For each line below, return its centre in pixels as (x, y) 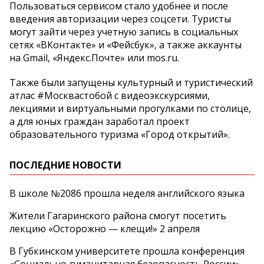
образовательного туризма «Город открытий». (120, 134)
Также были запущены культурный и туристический (131, 82)
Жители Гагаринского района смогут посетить (118, 215)
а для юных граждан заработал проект (100, 121)
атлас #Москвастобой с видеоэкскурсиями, (110, 95)
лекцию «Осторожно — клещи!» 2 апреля (105, 228)
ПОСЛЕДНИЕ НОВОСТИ (65, 165)
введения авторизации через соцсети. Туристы (120, 19)
